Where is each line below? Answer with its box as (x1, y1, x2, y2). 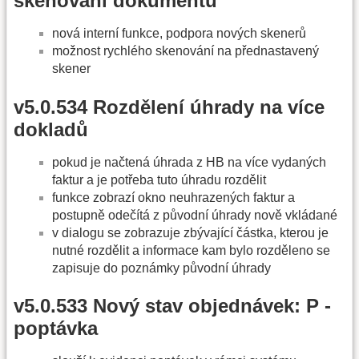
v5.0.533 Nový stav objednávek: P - (14, 295, 331, 317)
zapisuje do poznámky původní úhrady (52, 260, 271, 275)
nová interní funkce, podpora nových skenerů (52, 26, 306, 41)
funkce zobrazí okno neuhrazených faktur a (52, 190, 295, 204)
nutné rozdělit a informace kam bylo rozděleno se (52, 243, 330, 257)
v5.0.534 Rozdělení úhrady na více (14, 95, 325, 118)
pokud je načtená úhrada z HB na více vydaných (52, 155, 326, 169)
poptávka (14, 317, 98, 340)
